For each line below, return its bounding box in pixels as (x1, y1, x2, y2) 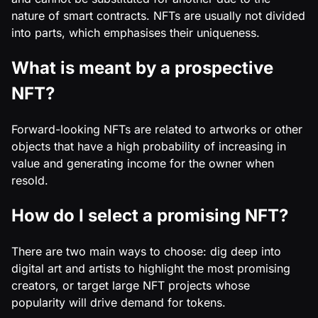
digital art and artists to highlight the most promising (11, 261, 290, 275)
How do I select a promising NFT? (11, 204, 288, 226)
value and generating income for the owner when (11, 155, 274, 170)
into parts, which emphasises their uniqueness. (11, 25, 260, 40)
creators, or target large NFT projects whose (11, 278, 250, 292)
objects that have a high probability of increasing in (11, 138, 286, 153)
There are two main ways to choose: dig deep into (11, 243, 281, 258)
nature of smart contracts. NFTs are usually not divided (11, 8, 305, 23)
